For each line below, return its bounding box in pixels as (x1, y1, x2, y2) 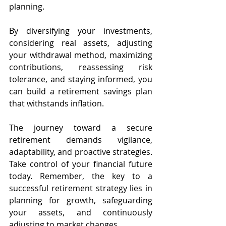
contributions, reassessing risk (9, 61, 152, 73)
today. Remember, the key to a (9, 170, 152, 182)
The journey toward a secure (9, 122, 152, 133)
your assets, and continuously (9, 206, 152, 218)
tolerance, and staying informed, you (9, 73, 152, 85)
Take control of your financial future (9, 158, 152, 169)
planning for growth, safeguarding (9, 194, 152, 206)
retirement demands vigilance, (9, 134, 152, 145)
